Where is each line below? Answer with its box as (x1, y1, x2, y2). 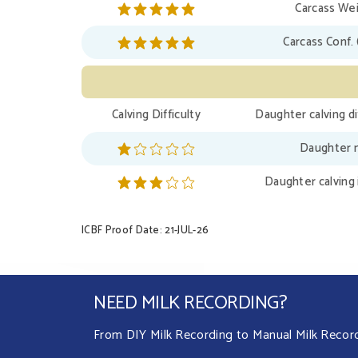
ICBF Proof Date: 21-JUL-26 (82, 222, 209, 240)
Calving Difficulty (112, 105, 201, 125)
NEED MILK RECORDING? (93, 288, 288, 320)
